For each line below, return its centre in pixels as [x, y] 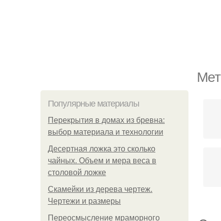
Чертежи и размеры [84, 201]
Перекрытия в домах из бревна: [106, 120]
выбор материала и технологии [106, 132]
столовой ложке [77, 172]
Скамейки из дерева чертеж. [100, 189]
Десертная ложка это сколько [102, 149]
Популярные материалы [93, 104]
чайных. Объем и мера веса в [102, 161]
